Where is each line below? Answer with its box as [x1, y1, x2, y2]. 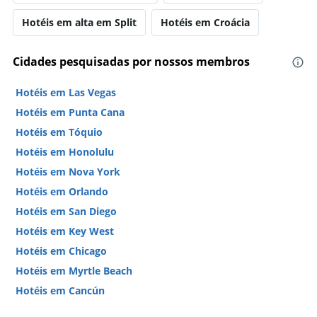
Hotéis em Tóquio [16, 125, 103, 139]
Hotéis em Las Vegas [16, 86, 116, 100]
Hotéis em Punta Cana [16, 105, 125, 120]
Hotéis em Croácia [161, 16, 250, 30]
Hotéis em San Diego [16, 204, 117, 219]
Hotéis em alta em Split [22, 16, 137, 30]
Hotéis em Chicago [16, 244, 107, 258]
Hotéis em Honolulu [16, 145, 114, 159]
